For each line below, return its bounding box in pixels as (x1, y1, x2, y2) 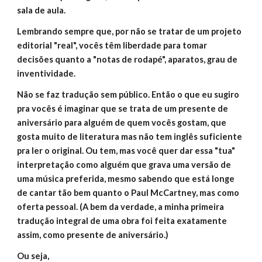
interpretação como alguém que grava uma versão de (17, 160, 232, 170)
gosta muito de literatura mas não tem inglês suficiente (17, 132, 243, 142)
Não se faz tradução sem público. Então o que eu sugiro (17, 89, 240, 99)
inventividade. (17, 68, 78, 78)
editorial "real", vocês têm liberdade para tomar (17, 40, 208, 50)
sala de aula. (17, 5, 68, 15)
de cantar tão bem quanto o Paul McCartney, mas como (17, 188, 240, 198)
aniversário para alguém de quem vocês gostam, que (17, 118, 227, 127)
